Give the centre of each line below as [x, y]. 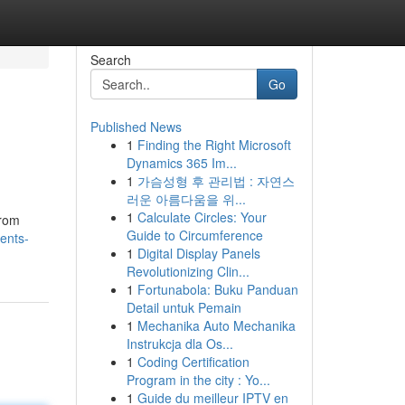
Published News [136, 127]
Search [110, 60]
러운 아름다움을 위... [186, 199]
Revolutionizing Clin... [188, 271]
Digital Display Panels [198, 253]
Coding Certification [193, 362]
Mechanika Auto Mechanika [216, 325]
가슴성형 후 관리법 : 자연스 [216, 181]
